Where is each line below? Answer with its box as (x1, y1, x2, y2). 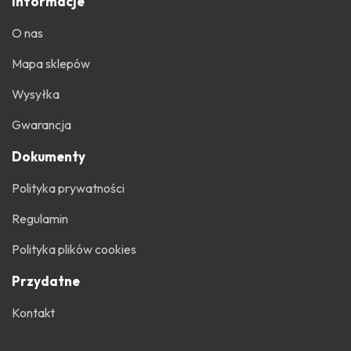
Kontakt (12, 304, 55, 320)
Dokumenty (12, 147, 85, 165)
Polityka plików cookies (12, 241, 136, 257)
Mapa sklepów (12, 55, 90, 71)
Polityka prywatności (12, 179, 125, 196)
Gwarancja (12, 116, 71, 132)
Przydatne (12, 272, 80, 289)
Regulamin (12, 210, 68, 226)
